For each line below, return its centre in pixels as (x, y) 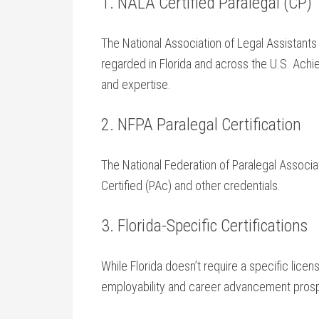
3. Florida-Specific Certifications (204, 226)
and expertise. (136, 84)
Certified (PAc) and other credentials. (191, 185)
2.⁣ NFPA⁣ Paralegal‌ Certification (201, 125)
